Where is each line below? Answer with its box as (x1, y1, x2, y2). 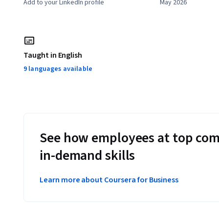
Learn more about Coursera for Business (40, 175, 179, 186)
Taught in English (23, 50, 83, 61)
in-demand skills (40, 146, 135, 166)
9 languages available (23, 64, 92, 74)
